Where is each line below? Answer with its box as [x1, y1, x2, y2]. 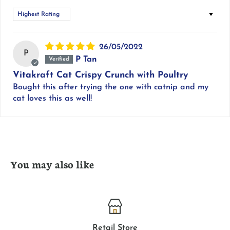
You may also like [10, 157, 94, 171]
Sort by [12, 8, 40, 17]
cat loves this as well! [13, 94, 92, 103]
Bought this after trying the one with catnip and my [13, 83, 208, 92]
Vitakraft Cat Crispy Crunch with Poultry [13, 71, 191, 80]
